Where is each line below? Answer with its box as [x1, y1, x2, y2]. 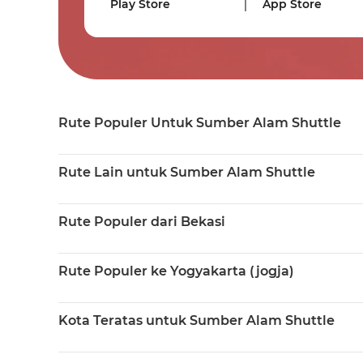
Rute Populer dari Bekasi [58, 214, 225, 229]
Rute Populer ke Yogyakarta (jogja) [58, 263, 294, 279]
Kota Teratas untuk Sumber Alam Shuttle [58, 313, 335, 328]
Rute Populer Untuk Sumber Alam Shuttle [58, 115, 341, 130]
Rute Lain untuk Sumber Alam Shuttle [58, 164, 315, 180]
